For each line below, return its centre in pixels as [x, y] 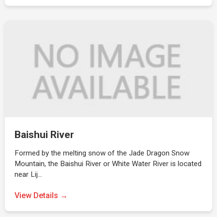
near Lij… [28, 174]
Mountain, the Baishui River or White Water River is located [108, 164]
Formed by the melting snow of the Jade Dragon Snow [102, 153]
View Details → [41, 195]
